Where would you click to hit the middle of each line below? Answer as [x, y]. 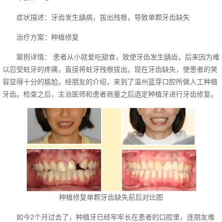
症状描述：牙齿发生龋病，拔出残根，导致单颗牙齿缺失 [96, 17]
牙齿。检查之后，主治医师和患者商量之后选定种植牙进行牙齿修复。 [110, 94]
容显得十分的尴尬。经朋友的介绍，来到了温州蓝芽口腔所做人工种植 [110, 82]
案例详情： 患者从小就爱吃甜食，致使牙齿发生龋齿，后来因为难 [111, 57]
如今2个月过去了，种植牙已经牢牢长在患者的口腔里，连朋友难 [109, 217]
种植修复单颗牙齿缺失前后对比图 [111, 197]
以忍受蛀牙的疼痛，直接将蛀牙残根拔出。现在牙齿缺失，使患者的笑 [110, 69]
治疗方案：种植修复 [41, 37]
